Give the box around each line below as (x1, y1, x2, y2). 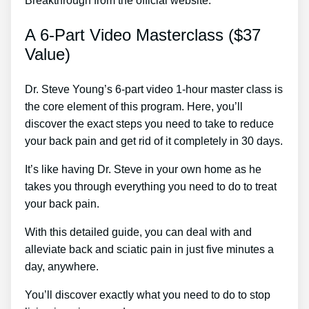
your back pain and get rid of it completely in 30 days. (25, 134, 283, 147)
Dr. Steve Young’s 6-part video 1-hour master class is (25, 83, 283, 95)
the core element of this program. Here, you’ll (25, 100, 243, 112)
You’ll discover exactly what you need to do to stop (25, 288, 270, 301)
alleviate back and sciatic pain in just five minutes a (25, 243, 274, 255)
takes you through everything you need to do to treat (25, 180, 277, 192)
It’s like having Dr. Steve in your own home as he (25, 163, 261, 175)
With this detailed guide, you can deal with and (25, 226, 252, 238)
